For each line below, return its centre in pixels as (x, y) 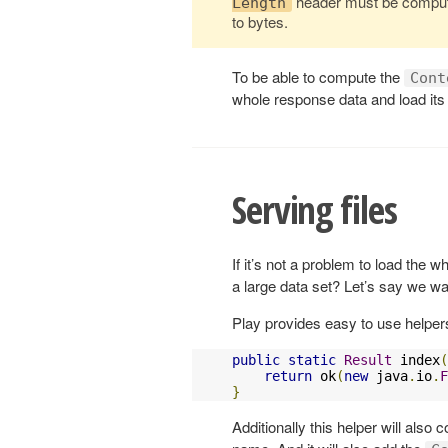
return (288, 375)
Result (368, 359)
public (256, 359)
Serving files (314, 209)
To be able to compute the (318, 76)
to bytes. (260, 21)
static (312, 359)
